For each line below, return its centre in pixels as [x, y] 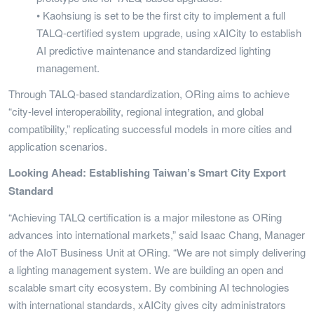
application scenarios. [58, 146]
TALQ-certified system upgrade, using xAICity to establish [169, 32]
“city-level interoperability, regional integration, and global [136, 111]
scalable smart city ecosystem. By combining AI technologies [149, 287]
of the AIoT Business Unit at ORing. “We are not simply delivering [157, 252]
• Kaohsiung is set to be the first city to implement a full [161, 15]
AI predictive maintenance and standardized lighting [153, 50]
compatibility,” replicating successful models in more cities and [150, 128]
